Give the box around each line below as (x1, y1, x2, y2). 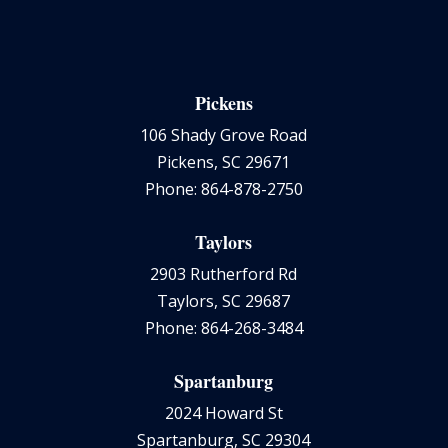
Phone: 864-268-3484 (144, 316, 303, 339)
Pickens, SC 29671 (157, 150, 291, 173)
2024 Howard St (164, 401, 283, 424)
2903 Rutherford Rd (150, 262, 298, 285)
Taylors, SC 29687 (157, 289, 291, 312)
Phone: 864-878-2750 (144, 177, 303, 200)
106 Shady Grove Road (140, 123, 308, 146)
